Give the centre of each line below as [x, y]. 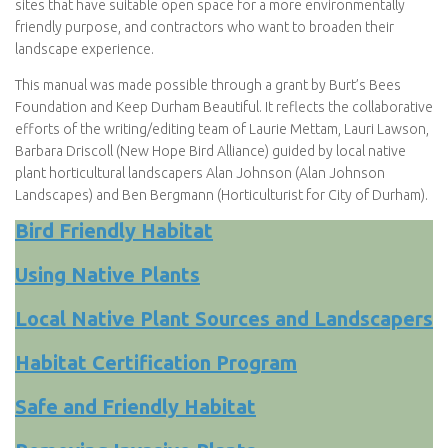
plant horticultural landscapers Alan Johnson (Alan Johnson [200, 173]
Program [256, 363]
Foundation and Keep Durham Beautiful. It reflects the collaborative [224, 107]
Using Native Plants [107, 275]
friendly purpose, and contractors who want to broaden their [204, 27]
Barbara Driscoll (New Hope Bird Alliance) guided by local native [210, 151]
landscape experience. [84, 49]
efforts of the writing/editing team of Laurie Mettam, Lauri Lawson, [222, 129]
